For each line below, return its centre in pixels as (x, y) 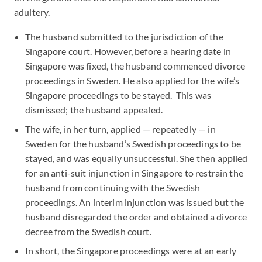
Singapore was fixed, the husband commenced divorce (135, 66)
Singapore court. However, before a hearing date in (128, 51)
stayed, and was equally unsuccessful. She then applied (137, 158)
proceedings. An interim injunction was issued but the (135, 202)
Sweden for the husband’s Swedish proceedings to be (133, 144)
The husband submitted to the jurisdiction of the (124, 37)
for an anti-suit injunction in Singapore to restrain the (134, 173)
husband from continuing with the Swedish (113, 187)
